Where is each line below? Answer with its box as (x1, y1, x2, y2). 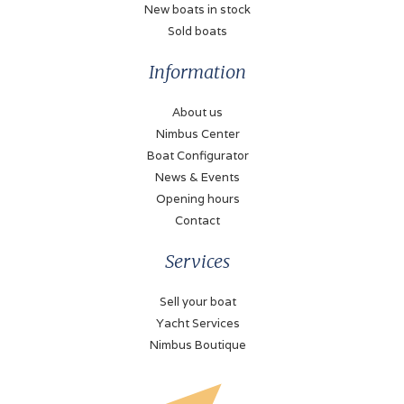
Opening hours (155, 190, 240, 207)
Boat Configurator (146, 147, 249, 163)
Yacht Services (155, 315, 240, 331)
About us (172, 104, 223, 120)
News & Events (155, 169, 240, 185)
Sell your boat (159, 293, 236, 309)
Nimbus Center (155, 125, 240, 142)
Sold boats (168, 23, 227, 39)
